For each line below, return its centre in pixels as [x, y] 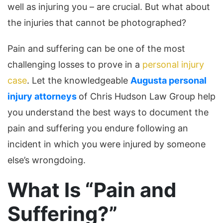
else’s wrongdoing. [47, 160]
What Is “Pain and [92, 190]
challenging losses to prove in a [75, 65]
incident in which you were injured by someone [107, 144]
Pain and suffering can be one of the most [96, 49]
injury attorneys [42, 97]
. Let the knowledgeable [79, 81]
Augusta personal [168, 81]
